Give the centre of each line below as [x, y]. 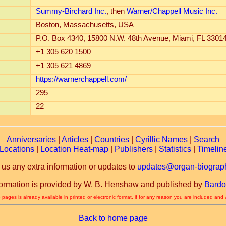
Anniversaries [31, 139]
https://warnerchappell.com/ [81, 79]
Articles [75, 139]
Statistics [175, 149]
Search [207, 139]
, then [116, 11]
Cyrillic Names [161, 139]
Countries [112, 139]
